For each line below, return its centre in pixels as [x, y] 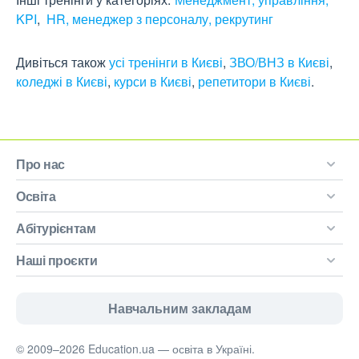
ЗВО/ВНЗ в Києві [279, 63]
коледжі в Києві [62, 82]
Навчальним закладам [179, 309]
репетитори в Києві [254, 82]
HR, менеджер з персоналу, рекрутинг [160, 19]
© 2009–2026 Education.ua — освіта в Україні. [135, 349]
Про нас [40, 164]
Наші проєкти [56, 260]
